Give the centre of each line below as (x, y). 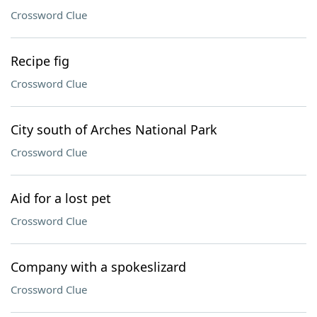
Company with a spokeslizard (98, 267)
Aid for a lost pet (61, 198)
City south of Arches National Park (114, 129)
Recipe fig (40, 61)
